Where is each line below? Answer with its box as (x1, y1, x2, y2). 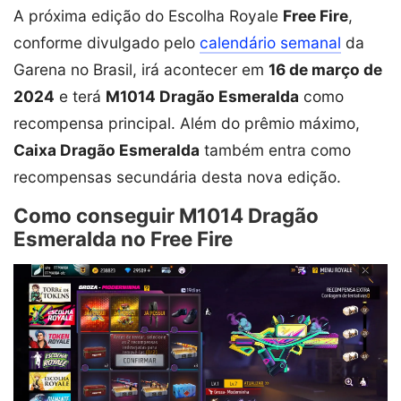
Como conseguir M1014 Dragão (13, 203, 319, 228)
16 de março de (269, 60, 382, 80)
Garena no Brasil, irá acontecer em (13, 60, 269, 80)
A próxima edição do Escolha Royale (13, 6, 283, 26)
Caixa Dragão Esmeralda (13, 141, 200, 160)
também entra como (200, 141, 351, 160)
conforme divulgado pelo (13, 33, 200, 53)
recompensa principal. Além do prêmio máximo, (13, 114, 360, 133)
